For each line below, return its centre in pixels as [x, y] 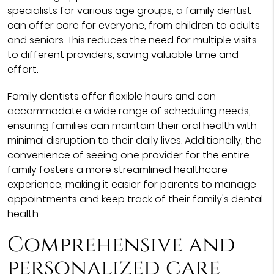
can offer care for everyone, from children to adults [133, 25]
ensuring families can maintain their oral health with [132, 126]
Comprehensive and [121, 245]
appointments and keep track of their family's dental [135, 199]
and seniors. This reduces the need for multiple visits [132, 40]
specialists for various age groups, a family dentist [129, 11]
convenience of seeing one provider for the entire [128, 155]
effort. [22, 69]
